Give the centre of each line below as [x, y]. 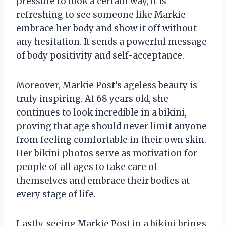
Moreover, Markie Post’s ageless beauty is [107, 85]
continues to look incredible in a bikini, [101, 112]
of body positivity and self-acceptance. [100, 55]
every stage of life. [56, 194]
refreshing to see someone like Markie [101, 14]
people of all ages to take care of [87, 167]
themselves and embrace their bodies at [103, 180]
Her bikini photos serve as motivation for [107, 153]
